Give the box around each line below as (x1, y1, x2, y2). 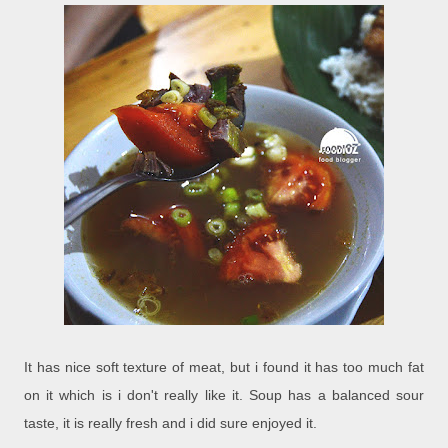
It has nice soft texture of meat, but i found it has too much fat (24, 359, 424, 376)
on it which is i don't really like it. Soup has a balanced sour (24, 387, 424, 404)
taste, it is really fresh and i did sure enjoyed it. (24, 415, 317, 432)
